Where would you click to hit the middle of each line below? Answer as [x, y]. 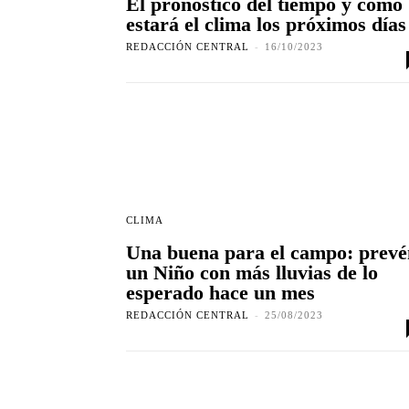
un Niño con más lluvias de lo [252, 273]
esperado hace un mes [220, 293]
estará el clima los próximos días [266, 25]
